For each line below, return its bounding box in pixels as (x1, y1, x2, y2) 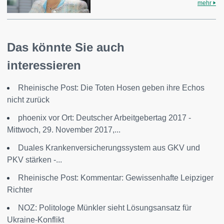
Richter (7, 185, 32, 194)
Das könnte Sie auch (7, 40, 124, 54)
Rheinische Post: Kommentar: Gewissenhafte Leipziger (18, 173, 213, 182)
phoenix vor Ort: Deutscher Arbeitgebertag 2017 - (18, 113, 191, 122)
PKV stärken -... (7, 155, 62, 164)
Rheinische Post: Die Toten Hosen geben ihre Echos (18, 83, 204, 92)
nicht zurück (7, 95, 49, 104)
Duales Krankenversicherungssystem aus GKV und (18, 143, 200, 152)
